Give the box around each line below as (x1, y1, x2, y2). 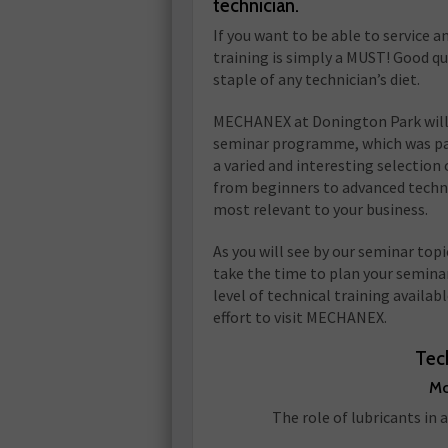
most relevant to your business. (213, 199, 428, 219)
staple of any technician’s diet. (213, 69, 420, 89)
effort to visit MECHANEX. (213, 307, 387, 327)
